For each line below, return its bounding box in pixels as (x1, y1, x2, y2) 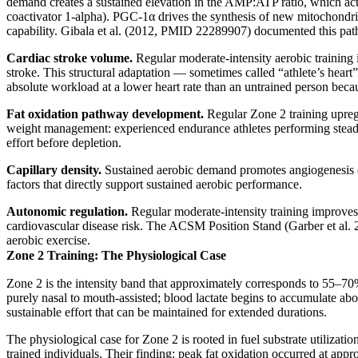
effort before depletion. (6, 135, 121, 149)
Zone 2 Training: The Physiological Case (6, 248, 226, 262)
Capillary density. (6, 162, 101, 177)
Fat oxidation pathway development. (6, 106, 204, 121)
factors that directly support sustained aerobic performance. (6, 177, 302, 191)
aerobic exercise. (6, 233, 90, 247)
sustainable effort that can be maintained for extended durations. (6, 304, 327, 319)
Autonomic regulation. (6, 204, 128, 218)
